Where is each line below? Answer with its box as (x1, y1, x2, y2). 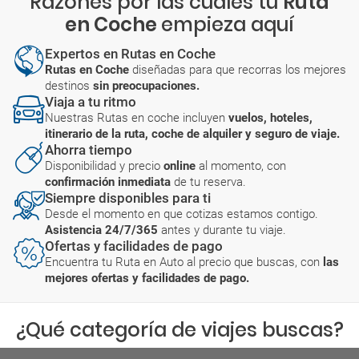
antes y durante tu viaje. (161, 222, 286, 237)
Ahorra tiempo (45, 141, 132, 158)
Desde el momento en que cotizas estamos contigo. (45, 206, 318, 221)
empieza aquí (161, 10, 294, 38)
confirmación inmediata (45, 174, 174, 189)
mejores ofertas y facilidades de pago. (45, 270, 249, 285)
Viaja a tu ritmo (45, 93, 136, 110)
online (163, 158, 199, 173)
